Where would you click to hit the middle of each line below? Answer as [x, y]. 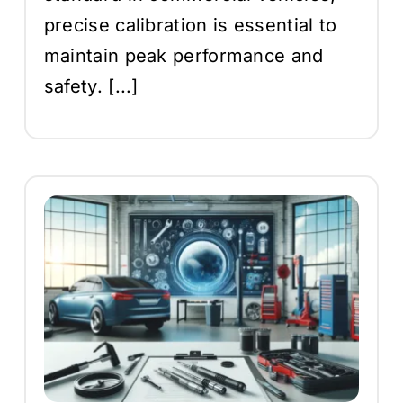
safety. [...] [91, 86]
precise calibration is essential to [190, 25]
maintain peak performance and [184, 55]
